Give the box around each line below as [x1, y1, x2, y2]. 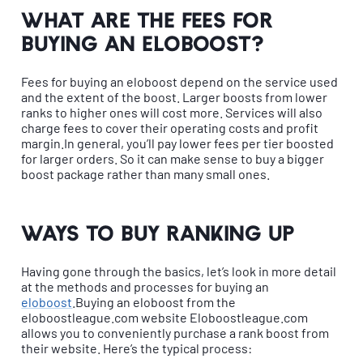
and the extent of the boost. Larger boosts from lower [21, 88, 328, 105]
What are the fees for [21, 11, 273, 29]
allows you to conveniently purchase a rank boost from [21, 325, 330, 341]
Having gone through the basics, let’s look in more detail [21, 263, 337, 280]
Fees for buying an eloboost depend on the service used [21, 73, 339, 89]
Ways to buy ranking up [21, 225, 294, 243]
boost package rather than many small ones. [21, 165, 271, 181]
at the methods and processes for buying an [21, 279, 270, 295]
